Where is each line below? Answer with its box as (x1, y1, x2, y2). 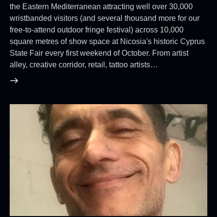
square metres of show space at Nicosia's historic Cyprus (10, 37, 205, 46)
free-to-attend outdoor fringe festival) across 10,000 (10, 26, 184, 34)
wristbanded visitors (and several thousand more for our (10, 14, 200, 23)
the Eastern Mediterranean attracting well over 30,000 (10, 2, 193, 11)
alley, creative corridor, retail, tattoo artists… (10, 61, 158, 69)
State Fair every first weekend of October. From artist (10, 49, 188, 58)
